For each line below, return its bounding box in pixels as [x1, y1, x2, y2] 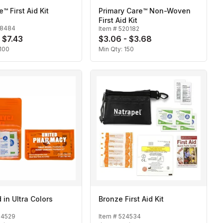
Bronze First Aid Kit [99, 195, 164, 204]
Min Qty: [99, 45, 124, 53]
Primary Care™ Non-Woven [99, 6, 191, 15]
